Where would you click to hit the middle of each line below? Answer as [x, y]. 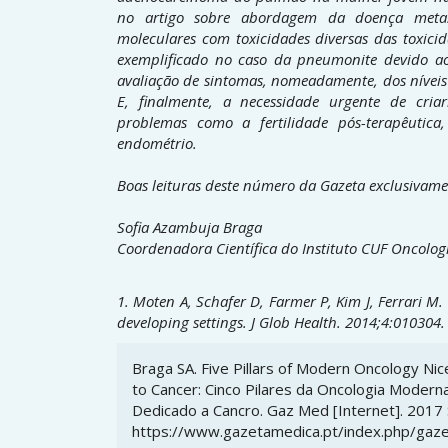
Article [161, 360]
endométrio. [157, 143]
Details [165, 395]
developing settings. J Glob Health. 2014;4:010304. [281, 321]
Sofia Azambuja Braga [189, 227]
